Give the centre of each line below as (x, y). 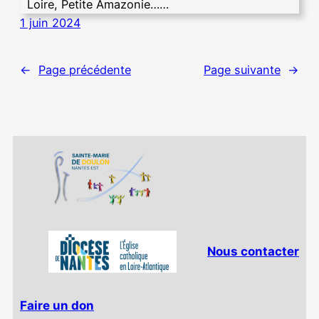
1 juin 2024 (50, 22)
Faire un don (57, 306)
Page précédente (85, 69)
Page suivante (242, 69)
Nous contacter (253, 252)
